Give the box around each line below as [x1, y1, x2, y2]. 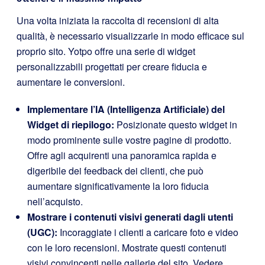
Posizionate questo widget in [114, 118, 237, 132]
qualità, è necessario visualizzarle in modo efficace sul [17, 29, 244, 43]
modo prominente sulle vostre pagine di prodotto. [27, 133, 231, 147]
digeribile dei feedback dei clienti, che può [27, 164, 203, 178]
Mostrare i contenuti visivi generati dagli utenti [27, 210, 233, 224]
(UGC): [27, 225, 57, 240]
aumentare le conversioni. [17, 75, 125, 89]
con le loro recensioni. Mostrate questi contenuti [27, 241, 227, 255]
